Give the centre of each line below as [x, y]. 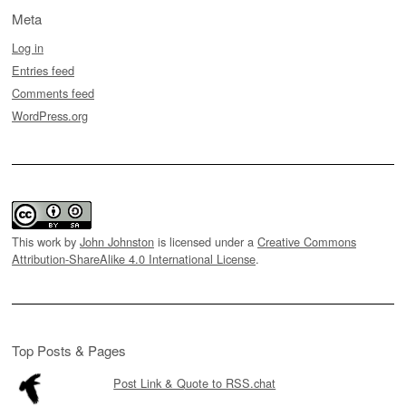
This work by [46, 241]
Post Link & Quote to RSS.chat [195, 382]
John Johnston [117, 241]
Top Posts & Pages [69, 350]
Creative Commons [307, 241]
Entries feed [43, 70]
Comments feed [53, 92]
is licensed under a [206, 241]
